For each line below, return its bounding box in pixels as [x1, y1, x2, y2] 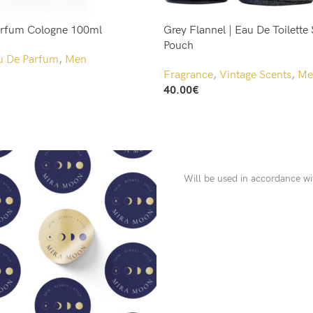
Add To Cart [163, 97, 215, 110]
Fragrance [163, 68, 213, 82]
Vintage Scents [219, 68, 291, 82]
